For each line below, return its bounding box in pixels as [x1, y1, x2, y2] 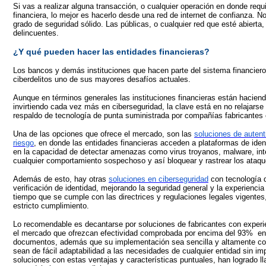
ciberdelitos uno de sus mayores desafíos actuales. [13, 75, 191, 84]
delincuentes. [13, 28, 59, 37]
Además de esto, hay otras [13, 175, 106, 183]
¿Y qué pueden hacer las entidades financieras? [13, 47, 210, 56]
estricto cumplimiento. [13, 201, 89, 210]
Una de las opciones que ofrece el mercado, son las [13, 129, 194, 138]
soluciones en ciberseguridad [109, 175, 208, 183]
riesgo [13, 138, 34, 147]
